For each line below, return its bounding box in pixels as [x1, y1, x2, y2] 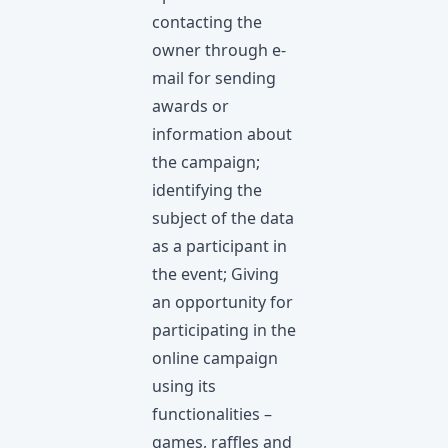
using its [152, 375, 216, 397]
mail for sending [152, 67, 276, 89]
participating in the [152, 319, 296, 341]
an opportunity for [152, 291, 293, 313]
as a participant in [152, 235, 287, 257]
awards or [152, 95, 229, 117]
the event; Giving [152, 263, 279, 285]
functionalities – [152, 403, 272, 425]
